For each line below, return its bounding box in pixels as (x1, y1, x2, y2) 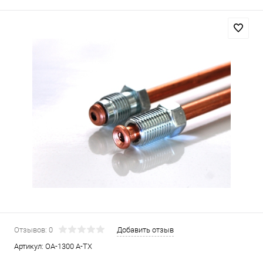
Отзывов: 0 (14, 225, 53, 234)
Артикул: (14, 242, 45, 251)
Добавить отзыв (117, 225, 174, 234)
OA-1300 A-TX (45, 242, 92, 251)
